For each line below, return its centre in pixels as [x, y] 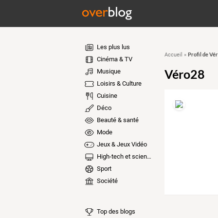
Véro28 [184, 74]
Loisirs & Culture [118, 83]
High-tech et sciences [121, 156]
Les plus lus [112, 47]
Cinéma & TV [114, 59]
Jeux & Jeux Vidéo [121, 144]
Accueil [173, 55]
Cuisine [106, 96]
